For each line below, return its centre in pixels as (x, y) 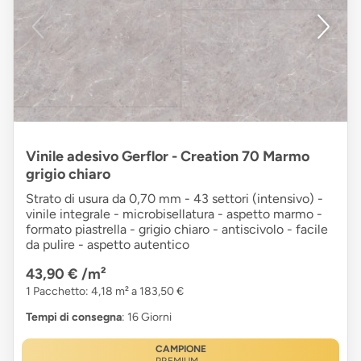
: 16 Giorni (147, 317)
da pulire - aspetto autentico (108, 245)
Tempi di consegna (74, 317)
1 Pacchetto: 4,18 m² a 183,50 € (105, 292)
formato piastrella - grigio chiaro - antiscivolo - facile (177, 230)
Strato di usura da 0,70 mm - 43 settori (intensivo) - (174, 199)
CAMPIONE (180, 349)
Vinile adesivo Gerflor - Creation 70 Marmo (168, 157)
